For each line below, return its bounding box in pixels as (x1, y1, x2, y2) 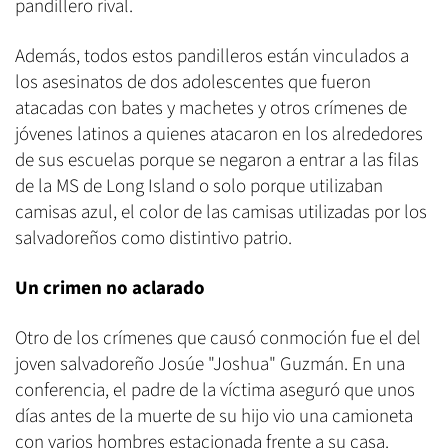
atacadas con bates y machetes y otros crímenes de (15, 95, 407, 123)
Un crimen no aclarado (15, 275, 205, 303)
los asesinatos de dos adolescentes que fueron (15, 69, 371, 97)
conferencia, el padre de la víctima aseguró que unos (15, 377, 415, 405)
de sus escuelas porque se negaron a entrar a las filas (15, 147, 419, 175)
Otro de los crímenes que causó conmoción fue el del (15, 325, 421, 353)
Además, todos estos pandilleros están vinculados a (15, 43, 409, 71)
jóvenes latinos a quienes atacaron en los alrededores (15, 121, 423, 149)
